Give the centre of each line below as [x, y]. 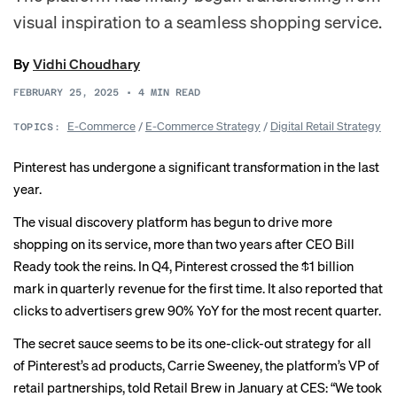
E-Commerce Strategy [202, 125]
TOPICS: [37, 127]
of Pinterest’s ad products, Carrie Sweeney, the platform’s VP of [196, 365]
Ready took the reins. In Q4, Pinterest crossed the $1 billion [183, 266]
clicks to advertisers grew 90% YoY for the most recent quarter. [197, 310]
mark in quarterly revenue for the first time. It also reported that [198, 288]
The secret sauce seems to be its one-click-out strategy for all [192, 343]
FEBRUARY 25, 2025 [66, 93]
